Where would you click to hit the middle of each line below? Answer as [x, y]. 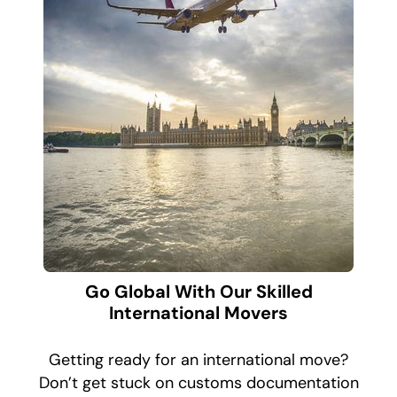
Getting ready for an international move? [198, 360]
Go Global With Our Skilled [198, 292]
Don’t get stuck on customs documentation [198, 383]
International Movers [198, 313]
